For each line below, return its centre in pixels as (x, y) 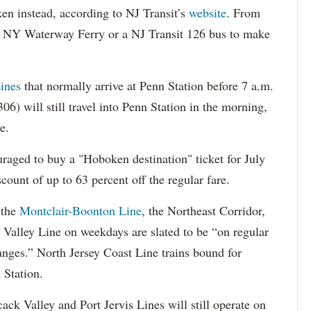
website (208, 12)
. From (243, 12)
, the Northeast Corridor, (203, 210)
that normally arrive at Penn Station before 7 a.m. (147, 85)
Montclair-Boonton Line (81, 210)
